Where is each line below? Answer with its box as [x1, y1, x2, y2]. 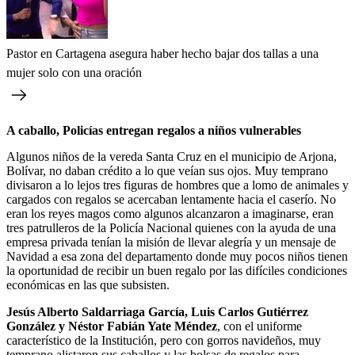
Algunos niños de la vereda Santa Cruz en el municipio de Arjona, [6, 149, 337, 163]
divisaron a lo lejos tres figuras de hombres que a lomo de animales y [6, 177, 349, 192]
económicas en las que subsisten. [6, 277, 170, 292]
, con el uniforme [217, 319, 302, 333]
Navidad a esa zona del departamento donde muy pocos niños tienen [6, 249, 348, 263]
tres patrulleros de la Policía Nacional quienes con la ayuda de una [6, 220, 336, 235]
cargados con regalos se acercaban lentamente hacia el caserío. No [6, 192, 336, 206]
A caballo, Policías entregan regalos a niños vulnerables [6, 123, 301, 137]
